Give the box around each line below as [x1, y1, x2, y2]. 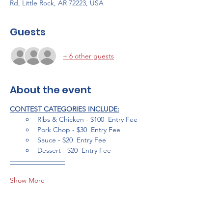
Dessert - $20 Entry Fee [37, 146, 111, 155]
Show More [10, 176, 45, 185]
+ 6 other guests [63, 51, 114, 60]
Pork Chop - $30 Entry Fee [37, 125, 120, 134]
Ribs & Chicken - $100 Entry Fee [37, 115, 137, 124]
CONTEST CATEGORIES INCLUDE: [10, 105, 119, 113]
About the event [10, 83, 91, 97]
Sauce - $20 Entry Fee [37, 136, 106, 144]
